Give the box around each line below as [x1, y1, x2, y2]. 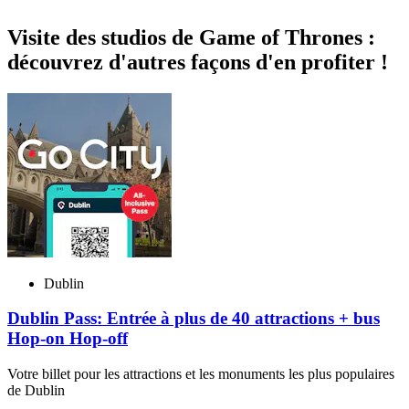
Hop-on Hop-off [7, 329, 128, 349]
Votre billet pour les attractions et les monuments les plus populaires [7, 366, 394, 383]
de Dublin [7, 383, 65, 399]
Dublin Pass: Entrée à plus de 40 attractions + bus [7, 309, 380, 329]
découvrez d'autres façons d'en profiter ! [7, 49, 388, 74]
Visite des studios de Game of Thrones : [7, 25, 375, 49]
